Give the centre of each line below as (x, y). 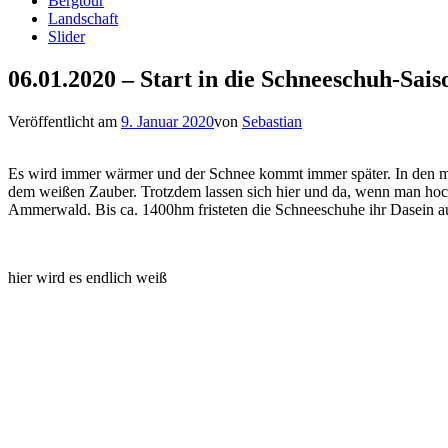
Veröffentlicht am (64, 121)
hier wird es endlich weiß (87, 277)
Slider (66, 36)
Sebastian (272, 121)
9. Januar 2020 (167, 121)
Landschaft (83, 18)
